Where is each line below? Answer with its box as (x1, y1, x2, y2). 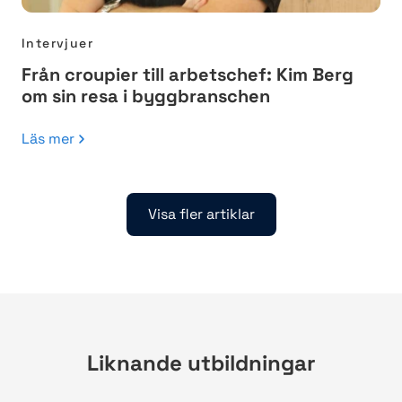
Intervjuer (22, 35, 93, 52)
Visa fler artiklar (147, 205, 255, 224)
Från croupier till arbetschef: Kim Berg (22, 63, 354, 87)
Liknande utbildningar (86, 349, 316, 378)
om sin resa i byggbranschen (22, 84, 270, 109)
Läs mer (22, 129, 74, 149)
